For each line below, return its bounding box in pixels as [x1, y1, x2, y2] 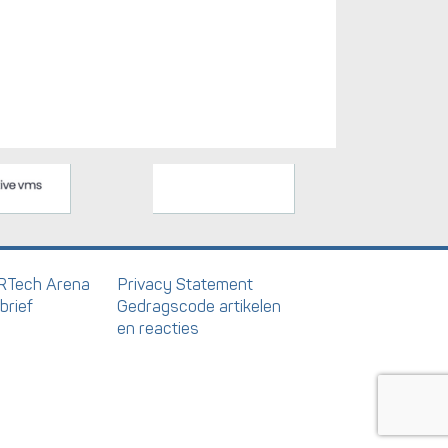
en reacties [117, 318, 200, 339]
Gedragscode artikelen [117, 296, 282, 317]
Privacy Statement [117, 274, 254, 295]
